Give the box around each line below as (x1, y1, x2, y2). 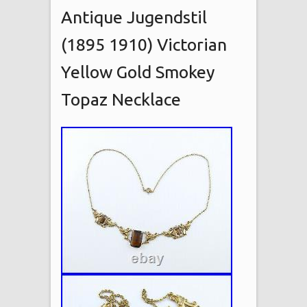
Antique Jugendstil (61, 7, 207, 27)
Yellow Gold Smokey (61, 62, 214, 82)
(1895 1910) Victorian (61, 34, 227, 54)
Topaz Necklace (61, 89, 181, 109)
